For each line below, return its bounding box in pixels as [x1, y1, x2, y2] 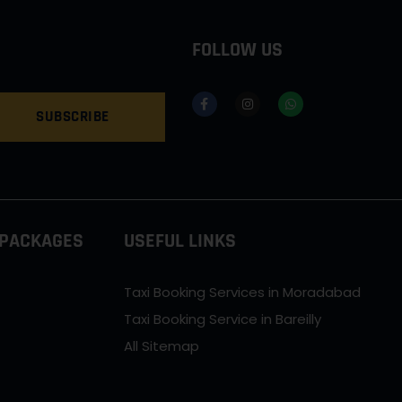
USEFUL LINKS [124, 228, 237, 254]
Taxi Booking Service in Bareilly [124, 309, 322, 328]
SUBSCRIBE [36, 106, 109, 127]
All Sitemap [124, 336, 200, 355]
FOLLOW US [191, 37, 283, 63]
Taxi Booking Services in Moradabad [124, 282, 362, 301]
